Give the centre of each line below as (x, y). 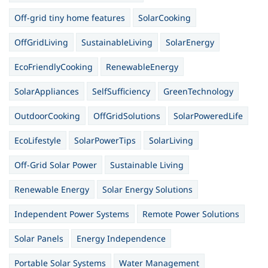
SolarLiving (171, 140)
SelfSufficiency (121, 91)
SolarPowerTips (105, 140)
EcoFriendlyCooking (54, 67)
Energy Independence (121, 238)
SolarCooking (165, 18)
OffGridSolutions (127, 116)
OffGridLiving (41, 42)
